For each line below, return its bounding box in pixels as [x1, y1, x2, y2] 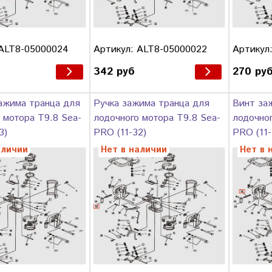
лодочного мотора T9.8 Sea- [93, 111, 220, 126]
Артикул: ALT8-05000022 [93, 42, 207, 56]
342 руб [93, 63, 135, 80]
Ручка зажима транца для [93, 97, 209, 111]
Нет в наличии [100, 143, 167, 157]
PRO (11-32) [93, 126, 146, 140]
